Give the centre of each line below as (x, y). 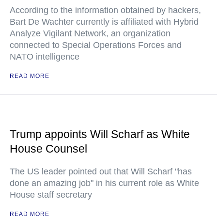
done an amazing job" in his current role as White (104, 183)
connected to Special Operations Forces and (96, 45)
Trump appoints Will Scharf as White (100, 134)
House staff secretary (51, 195)
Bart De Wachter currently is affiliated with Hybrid (104, 22)
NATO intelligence (45, 57)
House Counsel (48, 149)
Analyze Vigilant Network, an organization (90, 33)
